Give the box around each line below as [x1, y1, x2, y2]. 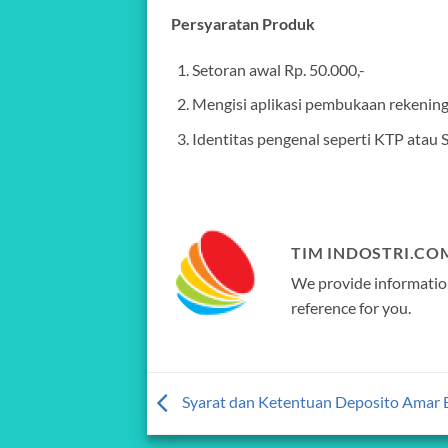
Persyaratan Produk [171, 13, 315, 33]
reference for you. [291, 297, 411, 317]
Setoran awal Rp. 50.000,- [191, 59, 365, 79]
